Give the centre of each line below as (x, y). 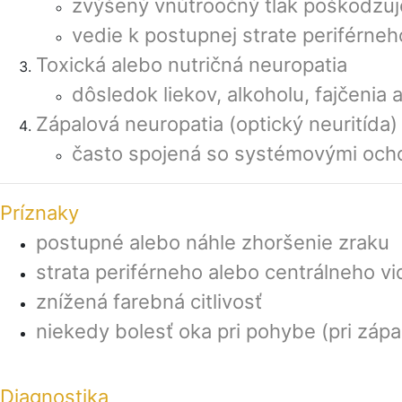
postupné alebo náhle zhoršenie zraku (213, 242)
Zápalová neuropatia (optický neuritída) (217, 124)
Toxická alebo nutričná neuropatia (192, 65)
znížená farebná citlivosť (149, 301)
